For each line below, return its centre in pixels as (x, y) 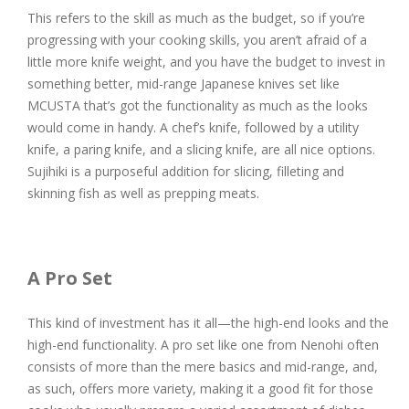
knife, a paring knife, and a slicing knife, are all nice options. (201, 149)
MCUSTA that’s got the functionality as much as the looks (198, 105)
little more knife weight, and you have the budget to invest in (206, 61)
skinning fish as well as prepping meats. (143, 193)
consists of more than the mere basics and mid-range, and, (203, 366)
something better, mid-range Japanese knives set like (184, 83)
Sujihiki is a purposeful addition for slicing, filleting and (186, 171)
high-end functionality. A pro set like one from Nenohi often (203, 344)
